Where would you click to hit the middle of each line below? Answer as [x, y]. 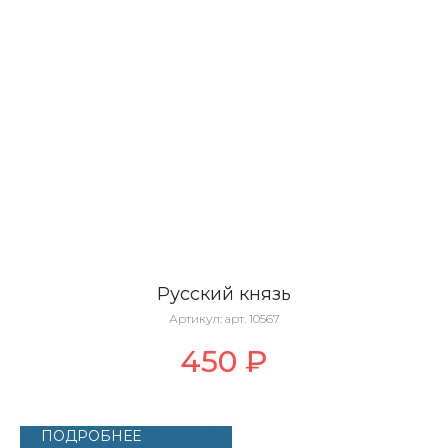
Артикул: [196, 318]
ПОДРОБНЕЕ [91, 436]
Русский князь [224, 293]
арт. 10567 [252, 318]
